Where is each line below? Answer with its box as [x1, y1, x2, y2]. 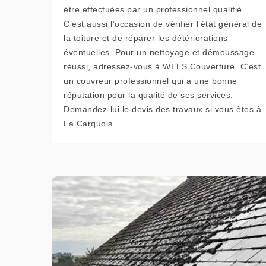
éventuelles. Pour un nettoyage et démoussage [64, 47, 254, 57]
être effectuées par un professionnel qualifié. [64, 5, 245, 14]
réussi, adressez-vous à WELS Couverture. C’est [64, 62, 261, 71]
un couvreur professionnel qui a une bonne [64, 76, 237, 85]
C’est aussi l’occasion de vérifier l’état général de [64, 19, 262, 28]
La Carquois [64, 119, 113, 128]
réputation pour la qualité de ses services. [64, 90, 233, 100]
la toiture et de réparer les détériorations [64, 33, 228, 43]
